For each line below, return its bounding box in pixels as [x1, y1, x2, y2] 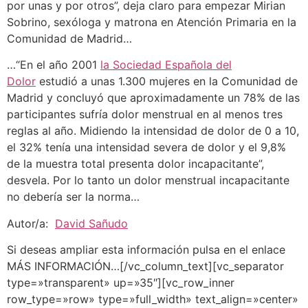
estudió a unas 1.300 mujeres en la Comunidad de [36, 74, 298, 89]
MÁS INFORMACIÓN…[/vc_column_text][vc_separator [7, 258, 284, 273]
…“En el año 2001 [7, 58, 100, 72]
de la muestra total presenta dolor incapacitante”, [7, 157, 264, 171]
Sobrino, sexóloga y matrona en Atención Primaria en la [7, 14, 296, 29]
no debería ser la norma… [7, 190, 140, 204]
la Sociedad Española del [100, 58, 232, 72]
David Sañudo [55, 216, 128, 230]
